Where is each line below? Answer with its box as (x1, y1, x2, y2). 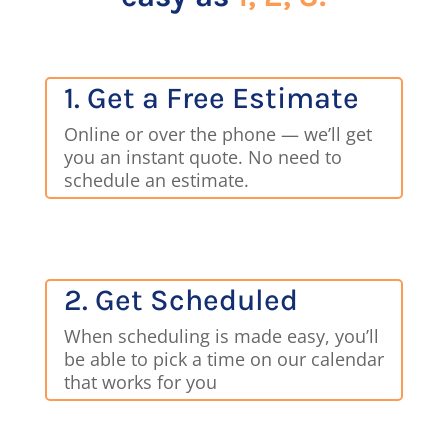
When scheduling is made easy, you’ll (64, 324, 380, 349)
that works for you (64, 370, 223, 395)
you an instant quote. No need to (64, 145, 343, 170)
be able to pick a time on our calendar (64, 347, 385, 372)
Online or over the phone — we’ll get (64, 122, 373, 147)
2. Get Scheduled (64, 282, 299, 319)
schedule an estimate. (64, 168, 255, 193)
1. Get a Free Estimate (64, 80, 360, 117)
